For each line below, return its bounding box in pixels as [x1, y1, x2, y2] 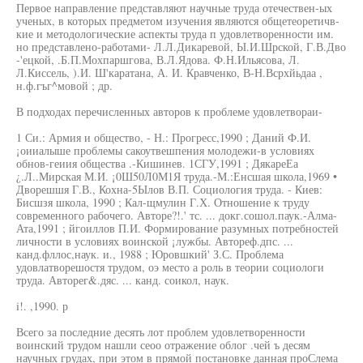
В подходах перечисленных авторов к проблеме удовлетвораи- [16, 104, 322, 119]
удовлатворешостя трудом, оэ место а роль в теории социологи [16, 259, 324, 275]
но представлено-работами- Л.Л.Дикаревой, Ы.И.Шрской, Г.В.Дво [16, 39, 346, 54]
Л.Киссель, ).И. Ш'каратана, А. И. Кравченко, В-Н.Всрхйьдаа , [16, 65, 322, 80]
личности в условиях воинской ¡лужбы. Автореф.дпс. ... [16, 233, 293, 249]
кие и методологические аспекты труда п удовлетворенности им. [16, 26, 334, 41]
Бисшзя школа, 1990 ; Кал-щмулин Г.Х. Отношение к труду [16, 194, 310, 210]
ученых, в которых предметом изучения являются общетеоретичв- [16, 13, 340, 28]
